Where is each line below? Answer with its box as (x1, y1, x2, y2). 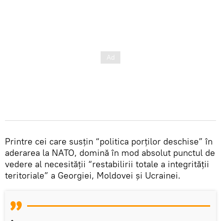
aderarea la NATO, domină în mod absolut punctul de (5, 147, 215, 158)
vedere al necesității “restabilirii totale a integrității (5, 158, 209, 170)
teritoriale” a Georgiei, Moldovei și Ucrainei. (5, 169, 181, 181)
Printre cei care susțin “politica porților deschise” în (5, 135, 213, 147)
